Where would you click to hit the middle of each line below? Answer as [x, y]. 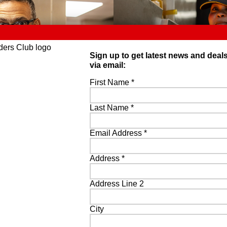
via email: [108, 65]
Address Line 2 [117, 183]
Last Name [110, 107]
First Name [111, 82]
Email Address [117, 133]
